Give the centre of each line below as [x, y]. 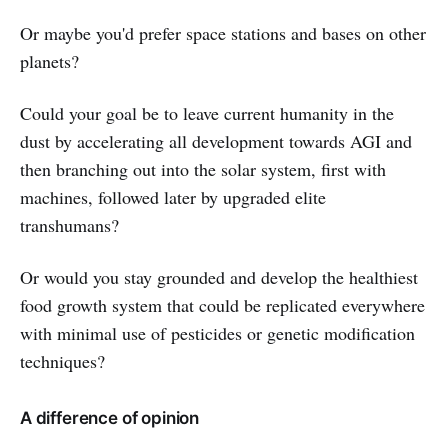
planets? [49, 61]
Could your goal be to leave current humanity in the [207, 113]
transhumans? [69, 225]
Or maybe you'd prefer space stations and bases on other [223, 33]
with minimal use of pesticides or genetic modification [217, 333]
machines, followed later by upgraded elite [173, 197]
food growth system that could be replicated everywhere [222, 305]
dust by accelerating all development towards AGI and [216, 141]
